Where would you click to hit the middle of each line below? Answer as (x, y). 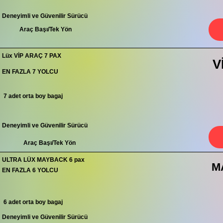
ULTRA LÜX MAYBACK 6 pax (43, 160)
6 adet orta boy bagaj (32, 202)
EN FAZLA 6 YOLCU (30, 170)
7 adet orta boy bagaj (32, 96)
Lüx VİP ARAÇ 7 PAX (32, 56)
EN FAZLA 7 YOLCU (30, 72)
